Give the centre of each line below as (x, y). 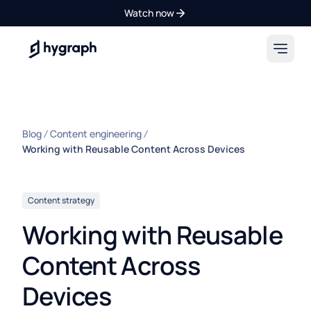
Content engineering (96, 134)
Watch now (149, 13)
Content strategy (61, 200)
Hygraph (50, 48)
